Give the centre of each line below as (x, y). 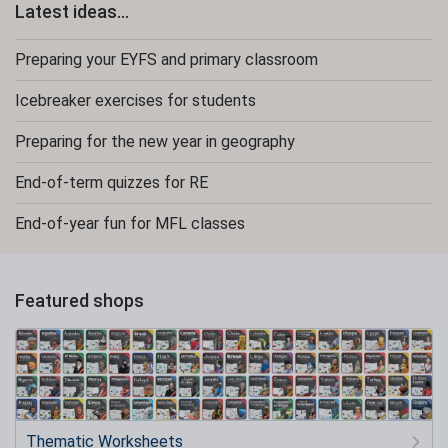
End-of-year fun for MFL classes (130, 223)
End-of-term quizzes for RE (111, 182)
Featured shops (79, 300)
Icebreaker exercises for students (135, 100)
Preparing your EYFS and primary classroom (166, 59)
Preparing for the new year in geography (155, 141)
